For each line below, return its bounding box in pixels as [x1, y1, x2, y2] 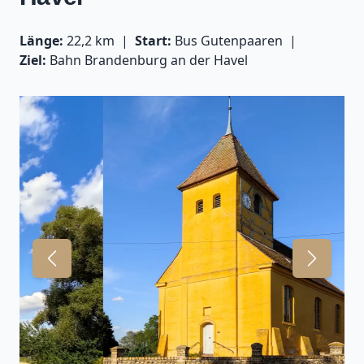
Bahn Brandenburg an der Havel [46, 51, 248, 69]
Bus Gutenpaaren [171, 32, 283, 50]
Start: [135, 32, 171, 50]
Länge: [19, 32, 63, 50]
